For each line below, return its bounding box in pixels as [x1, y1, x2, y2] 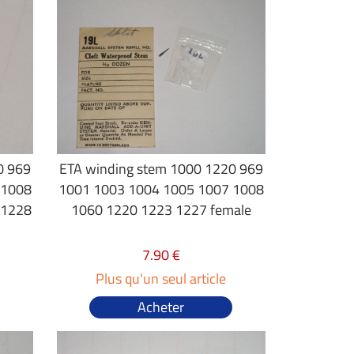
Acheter [137, 296, 185, 318]
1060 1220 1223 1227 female [70, 199, 251, 220]
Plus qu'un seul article [96, 268, 227, 289]
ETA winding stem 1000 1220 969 [58, 158, 263, 179]
